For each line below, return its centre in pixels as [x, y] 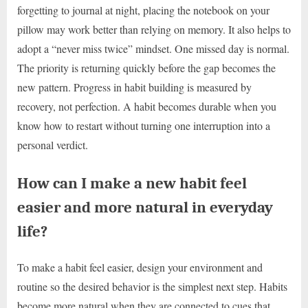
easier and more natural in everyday [145, 207]
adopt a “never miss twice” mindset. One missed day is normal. [153, 48]
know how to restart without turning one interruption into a [144, 125]
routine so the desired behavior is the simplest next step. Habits [152, 286]
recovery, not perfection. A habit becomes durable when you [147, 106]
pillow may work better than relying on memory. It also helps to [154, 29]
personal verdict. [53, 144]
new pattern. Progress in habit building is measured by [134, 87]
